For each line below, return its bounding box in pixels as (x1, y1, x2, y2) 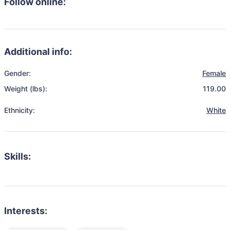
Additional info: (4, 46, 72, 57)
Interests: (4, 205, 47, 216)
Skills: (4, 151, 31, 162)
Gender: (4, 69, 31, 78)
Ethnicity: (4, 106, 35, 114)
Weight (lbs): (4, 84, 47, 93)
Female (202, 69, 226, 78)
